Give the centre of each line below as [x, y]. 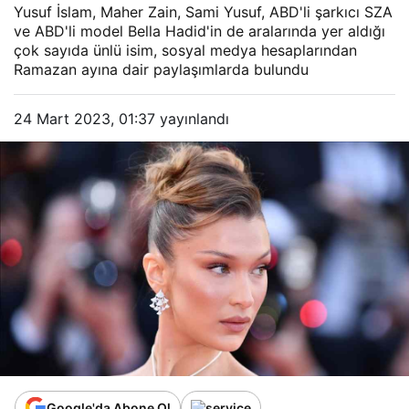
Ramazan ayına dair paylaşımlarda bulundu [161, 70]
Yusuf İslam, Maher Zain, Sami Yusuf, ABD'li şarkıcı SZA [203, 12]
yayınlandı [192, 119]
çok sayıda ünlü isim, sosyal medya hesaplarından [185, 51]
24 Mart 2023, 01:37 [84, 119]
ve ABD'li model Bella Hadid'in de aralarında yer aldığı [199, 31]
